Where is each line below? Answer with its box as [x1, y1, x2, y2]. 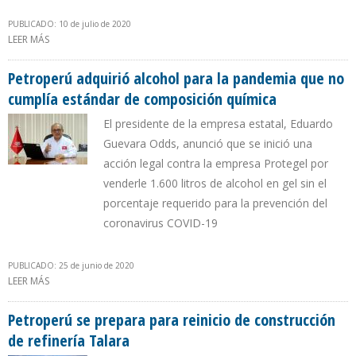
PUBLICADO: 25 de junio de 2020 [8, 260, 134, 272]
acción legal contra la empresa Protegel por [103, 156, 328, 172]
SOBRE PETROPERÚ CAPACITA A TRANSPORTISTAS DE [49, 33, 284, 47]
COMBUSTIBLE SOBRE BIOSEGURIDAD [49, 49, 217, 64]
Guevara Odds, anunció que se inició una [103, 136, 312, 152]
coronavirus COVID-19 [103, 215, 218, 231]
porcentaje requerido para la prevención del [103, 195, 327, 211]
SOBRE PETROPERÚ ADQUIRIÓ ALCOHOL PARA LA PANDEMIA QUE [49, 274, 342, 288]
